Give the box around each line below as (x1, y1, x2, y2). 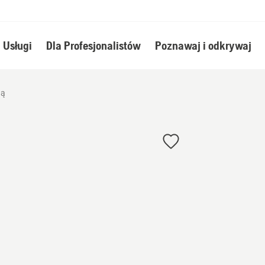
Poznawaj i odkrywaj (154, 38, 251, 52)
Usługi (2, 38, 32, 52)
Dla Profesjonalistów (46, 38, 141, 52)
